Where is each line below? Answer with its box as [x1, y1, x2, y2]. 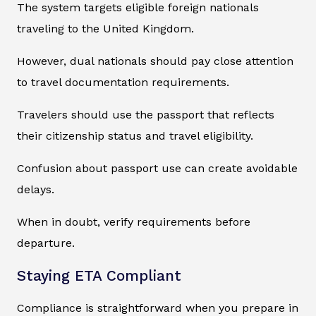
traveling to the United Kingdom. [17, 21, 194, 35]
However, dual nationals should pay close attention [17, 54, 293, 68]
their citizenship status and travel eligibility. [17, 128, 253, 142]
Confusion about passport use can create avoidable [17, 161, 298, 175]
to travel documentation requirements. [17, 75, 229, 89]
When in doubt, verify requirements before [17, 214, 250, 229]
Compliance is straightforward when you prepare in [17, 300, 298, 315]
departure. [17, 236, 75, 250]
